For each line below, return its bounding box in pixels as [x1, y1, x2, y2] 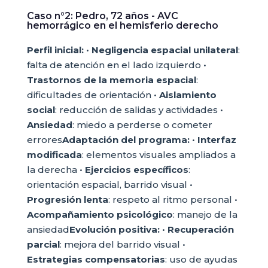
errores [26, 134, 62, 145]
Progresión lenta [26, 194, 108, 205]
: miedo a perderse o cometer [72, 119, 212, 130]
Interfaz [197, 134, 236, 145]
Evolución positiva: [69, 224, 160, 235]
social [26, 104, 55, 115]
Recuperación [167, 224, 234, 235]
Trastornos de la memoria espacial [26, 74, 196, 86]
